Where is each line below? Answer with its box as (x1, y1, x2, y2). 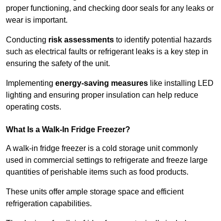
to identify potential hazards (114, 36, 212, 44)
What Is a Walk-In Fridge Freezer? (6, 125, 130, 134)
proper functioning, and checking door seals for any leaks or (6, 4, 214, 13)
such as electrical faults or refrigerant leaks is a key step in (6, 47, 208, 56)
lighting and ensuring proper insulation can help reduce (6, 91, 198, 100)
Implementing (6, 79, 55, 88)
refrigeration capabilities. (6, 199, 92, 208)
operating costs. (6, 103, 61, 111)
